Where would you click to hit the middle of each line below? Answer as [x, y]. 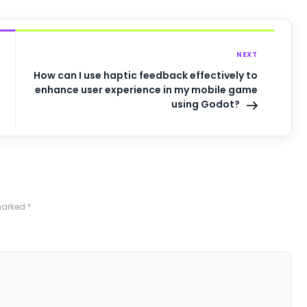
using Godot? [205, 105]
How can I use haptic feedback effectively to [145, 76]
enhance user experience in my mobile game [146, 90]
